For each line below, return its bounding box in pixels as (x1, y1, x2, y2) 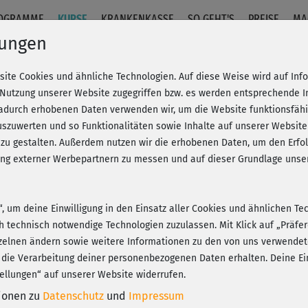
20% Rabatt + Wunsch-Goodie (130, 135, 258, 147)
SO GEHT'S (188, 12, 235, 27)
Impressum (129, 289, 184, 302)
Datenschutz (43, 289, 104, 302)
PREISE (248, 12, 280, 27)
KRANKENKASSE (101, 12, 175, 27)
